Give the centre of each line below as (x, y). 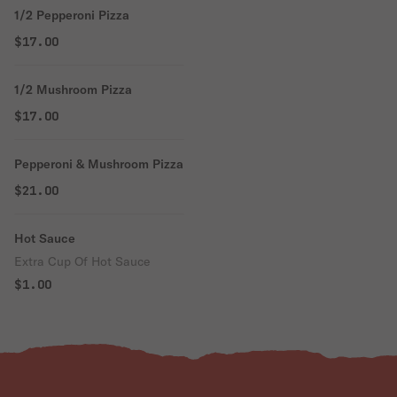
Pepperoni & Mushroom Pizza (99, 164)
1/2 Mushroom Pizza (73, 90)
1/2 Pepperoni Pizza (72, 15)
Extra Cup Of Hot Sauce (82, 261)
